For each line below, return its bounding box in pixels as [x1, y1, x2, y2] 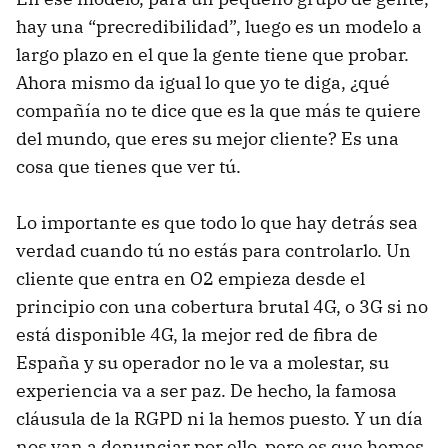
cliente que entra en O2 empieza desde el [16, 267, 365, 291]
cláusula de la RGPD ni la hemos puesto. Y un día [16, 407, 423, 431]
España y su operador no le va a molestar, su [16, 351, 389, 375]
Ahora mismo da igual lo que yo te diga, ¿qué [16, 71, 390, 95]
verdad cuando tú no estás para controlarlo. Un [16, 239, 411, 263]
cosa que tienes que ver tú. [16, 155, 241, 179]
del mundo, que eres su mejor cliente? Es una [16, 127, 399, 151]
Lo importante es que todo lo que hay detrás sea [16, 211, 418, 235]
